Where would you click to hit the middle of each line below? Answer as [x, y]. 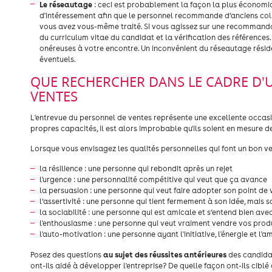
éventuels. [58, 59]
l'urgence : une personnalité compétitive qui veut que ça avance [153, 179]
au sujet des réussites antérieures [165, 254]
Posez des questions [67, 255]
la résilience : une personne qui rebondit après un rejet [136, 168]
